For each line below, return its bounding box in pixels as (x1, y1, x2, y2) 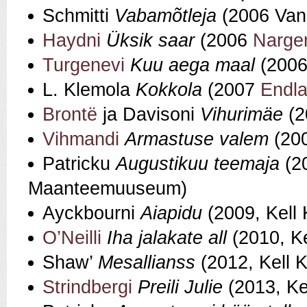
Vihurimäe (200, 104, 283, 125)
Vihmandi (42, 129, 119, 150)
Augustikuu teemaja (116, 153, 280, 175)
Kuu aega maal (130, 55, 255, 76)
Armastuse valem (125, 129, 269, 150)
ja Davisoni (97, 104, 200, 125)
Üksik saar (106, 30, 195, 51)
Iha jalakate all (107, 228, 227, 249)
